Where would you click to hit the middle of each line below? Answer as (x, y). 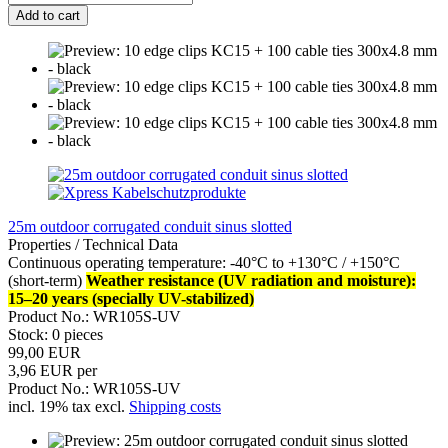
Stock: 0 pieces (55, 334)
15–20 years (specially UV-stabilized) (131, 298)
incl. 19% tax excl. (68, 406)
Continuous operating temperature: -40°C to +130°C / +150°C (204, 262)
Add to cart (48, 15)
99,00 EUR (44, 352)
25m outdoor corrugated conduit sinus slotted (150, 226)
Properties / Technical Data (93, 244)
